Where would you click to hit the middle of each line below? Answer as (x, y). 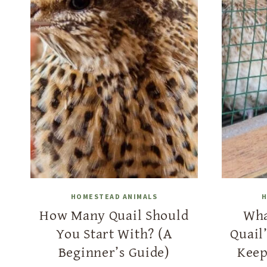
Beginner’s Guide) (114, 252)
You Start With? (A (114, 233)
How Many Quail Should (114, 215)
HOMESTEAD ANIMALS (114, 196)
